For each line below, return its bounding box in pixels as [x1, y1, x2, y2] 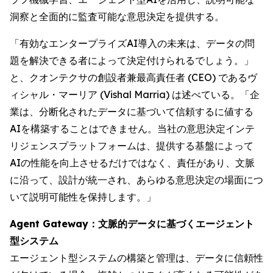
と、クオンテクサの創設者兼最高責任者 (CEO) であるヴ [10, 71, 257, 83]
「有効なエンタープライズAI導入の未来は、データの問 [10, 37, 255, 49]
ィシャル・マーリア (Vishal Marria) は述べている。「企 [10, 88, 260, 101]
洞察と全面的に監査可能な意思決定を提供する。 [10, 10, 224, 23]
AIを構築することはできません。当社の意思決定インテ [10, 122, 255, 135]
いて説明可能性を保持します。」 [10, 190, 156, 203]
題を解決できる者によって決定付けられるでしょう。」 [10, 54, 253, 66]
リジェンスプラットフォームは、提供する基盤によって [10, 139, 253, 152]
